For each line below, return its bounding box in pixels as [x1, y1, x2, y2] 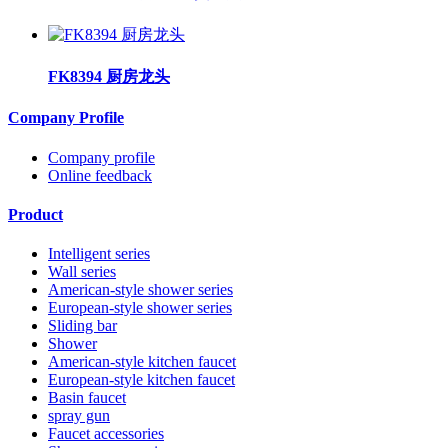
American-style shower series [48, 281, 233, 299]
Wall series [48, 263, 116, 281]
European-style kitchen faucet [48, 371, 235, 389]
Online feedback [48, 166, 152, 184]
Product [8, 205, 63, 223]
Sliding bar [48, 317, 117, 335]
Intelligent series [48, 245, 150, 263]
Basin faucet [48, 389, 126, 407]
